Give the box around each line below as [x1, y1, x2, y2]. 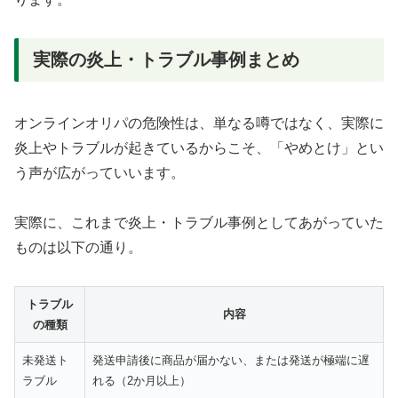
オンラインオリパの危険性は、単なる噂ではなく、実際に [14, 115, 384, 131]
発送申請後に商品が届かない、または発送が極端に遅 [92, 354, 370, 368]
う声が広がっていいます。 [14, 164, 185, 180]
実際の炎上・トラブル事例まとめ [33, 50, 299, 70]
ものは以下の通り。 [14, 240, 142, 256]
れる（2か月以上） [92, 374, 191, 388]
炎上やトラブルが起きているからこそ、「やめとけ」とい [14, 139, 384, 155]
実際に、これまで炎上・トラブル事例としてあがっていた [14, 215, 384, 231]
